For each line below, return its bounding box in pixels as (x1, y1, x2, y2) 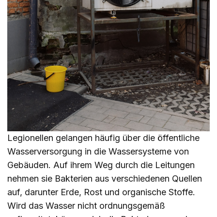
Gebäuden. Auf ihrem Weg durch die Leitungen (7, 160, 195, 170)
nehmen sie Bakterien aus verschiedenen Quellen (7, 173, 202, 184)
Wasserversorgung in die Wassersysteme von (7, 146, 189, 157)
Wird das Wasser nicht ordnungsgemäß (7, 201, 165, 211)
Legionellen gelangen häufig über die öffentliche (7, 133, 200, 143)
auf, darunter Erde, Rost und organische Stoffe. (7, 187, 195, 198)
